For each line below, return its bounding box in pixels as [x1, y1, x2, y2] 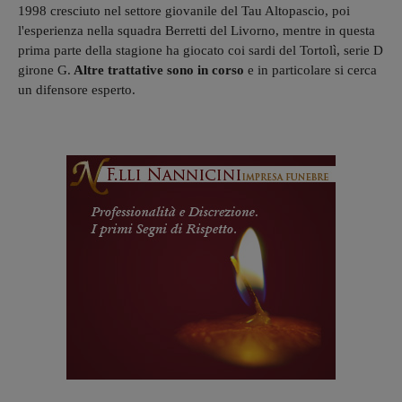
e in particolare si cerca [248, 62, 377, 77]
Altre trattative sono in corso [71, 62, 248, 77]
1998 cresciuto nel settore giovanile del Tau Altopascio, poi [18, 3, 350, 18]
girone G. [18, 62, 71, 77]
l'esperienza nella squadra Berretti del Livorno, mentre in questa [18, 22, 375, 38]
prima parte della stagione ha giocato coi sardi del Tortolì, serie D [18, 42, 383, 57]
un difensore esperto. [18, 82, 135, 97]
